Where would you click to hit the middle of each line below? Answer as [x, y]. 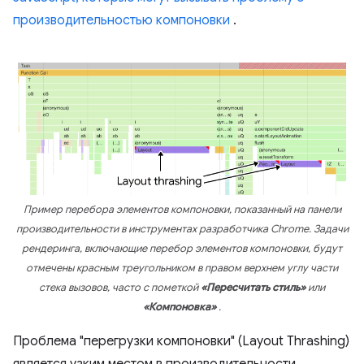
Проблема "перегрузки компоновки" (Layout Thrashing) [181, 341]
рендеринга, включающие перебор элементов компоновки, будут [182, 248]
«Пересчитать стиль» [253, 287]
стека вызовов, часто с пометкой [120, 287]
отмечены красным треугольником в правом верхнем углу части [182, 268]
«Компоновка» [180, 307]
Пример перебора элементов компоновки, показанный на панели [182, 209]
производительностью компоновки [121, 21]
